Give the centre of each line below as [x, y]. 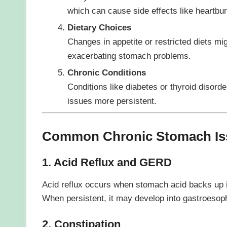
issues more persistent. [112, 101]
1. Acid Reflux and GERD [107, 163]
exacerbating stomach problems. [129, 55]
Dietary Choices [99, 27]
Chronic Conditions [106, 72]
